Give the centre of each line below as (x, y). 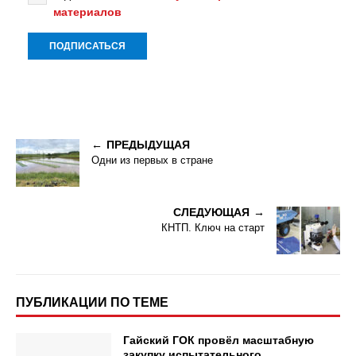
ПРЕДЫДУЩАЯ (148, 145)
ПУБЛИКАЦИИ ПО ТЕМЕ (92, 303)
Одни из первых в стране (152, 161)
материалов (87, 12)
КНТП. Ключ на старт (213, 228)
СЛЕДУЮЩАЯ (211, 213)
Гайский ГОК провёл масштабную (219, 341)
